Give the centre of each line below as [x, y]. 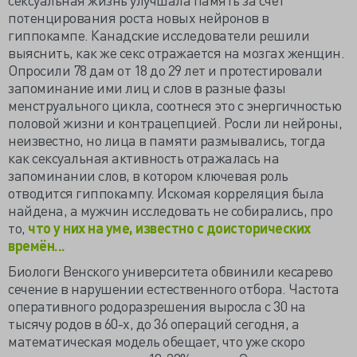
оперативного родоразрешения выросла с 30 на [157, 306]
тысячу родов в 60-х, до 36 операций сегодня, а [153, 323]
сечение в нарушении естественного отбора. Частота [174, 288]
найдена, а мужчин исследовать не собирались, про [170, 210]
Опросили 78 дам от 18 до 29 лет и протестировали [165, 70]
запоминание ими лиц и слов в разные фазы [147, 87]
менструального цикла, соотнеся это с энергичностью [175, 105]
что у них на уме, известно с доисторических [169, 228]
